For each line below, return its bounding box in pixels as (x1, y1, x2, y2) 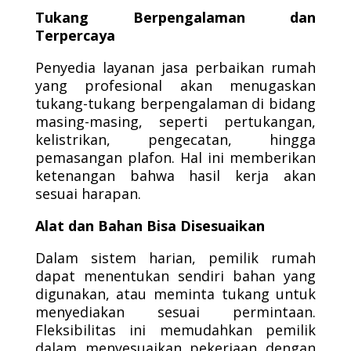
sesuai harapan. (34, 184, 141, 203)
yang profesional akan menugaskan (34, 76, 317, 95)
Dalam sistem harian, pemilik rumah (34, 248, 317, 267)
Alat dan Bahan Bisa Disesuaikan (34, 216, 265, 235)
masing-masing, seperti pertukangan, (34, 112, 317, 131)
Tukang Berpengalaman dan (34, 8, 317, 27)
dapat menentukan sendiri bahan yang (34, 266, 317, 285)
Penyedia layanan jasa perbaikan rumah (34, 58, 317, 77)
